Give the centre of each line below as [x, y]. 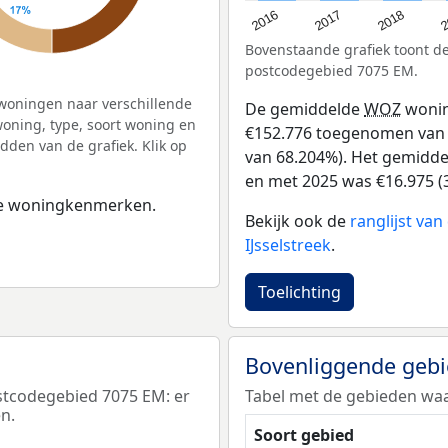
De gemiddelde [304, 109]
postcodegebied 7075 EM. [331, 71]
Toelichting [299, 292]
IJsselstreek [288, 245]
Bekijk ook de [297, 221]
